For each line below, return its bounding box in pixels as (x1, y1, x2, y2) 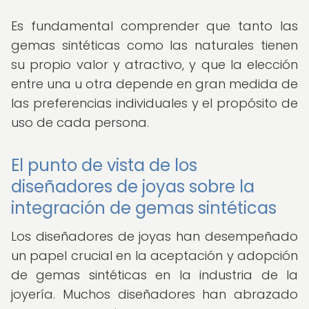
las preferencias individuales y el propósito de (11, 94, 298, 112)
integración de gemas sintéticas (11, 197, 277, 219)
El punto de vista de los (11, 154, 197, 177)
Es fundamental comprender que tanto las (11, 17, 298, 34)
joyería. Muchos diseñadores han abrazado (11, 286, 298, 303)
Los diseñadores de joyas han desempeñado (11, 228, 298, 245)
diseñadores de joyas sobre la (11, 175, 255, 198)
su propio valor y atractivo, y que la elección (11, 56, 298, 73)
